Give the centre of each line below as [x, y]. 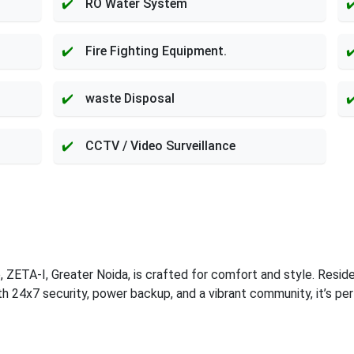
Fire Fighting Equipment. [156, 51]
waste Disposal [130, 98]
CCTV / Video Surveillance [160, 146]
